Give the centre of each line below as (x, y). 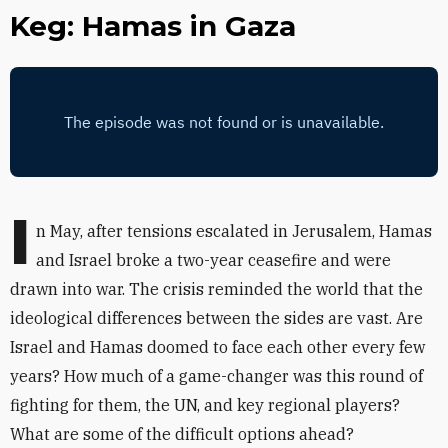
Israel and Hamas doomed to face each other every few (217, 347)
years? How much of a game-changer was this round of (216, 376)
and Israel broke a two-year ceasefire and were (213, 260)
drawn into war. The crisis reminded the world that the (216, 289)
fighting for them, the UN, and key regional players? (205, 405)
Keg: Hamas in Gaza (153, 26)
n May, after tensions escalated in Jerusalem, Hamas (234, 231)
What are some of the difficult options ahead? (182, 434)
